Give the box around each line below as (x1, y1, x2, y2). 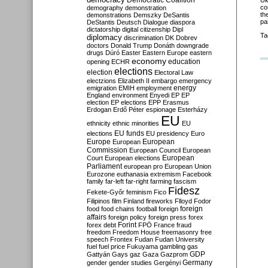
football (136, 205, 157, 212)
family (87, 178, 103, 185)
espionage (146, 106, 176, 113)
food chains (101, 205, 135, 212)
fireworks (146, 197, 173, 205)
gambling (160, 243, 185, 250)
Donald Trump (111, 42, 152, 49)
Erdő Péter (113, 106, 144, 113)
